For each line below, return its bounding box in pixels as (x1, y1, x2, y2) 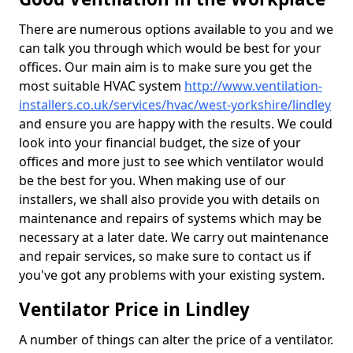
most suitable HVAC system (19, 77, 184, 95)
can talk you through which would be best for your (19, 39, 321, 57)
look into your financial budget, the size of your (19, 134, 301, 151)
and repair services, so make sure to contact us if (19, 247, 311, 265)
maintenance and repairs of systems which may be (19, 210, 321, 227)
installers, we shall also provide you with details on (19, 191, 320, 208)
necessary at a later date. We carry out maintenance (19, 229, 329, 246)
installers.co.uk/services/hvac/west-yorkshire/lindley (19, 96, 331, 113)
